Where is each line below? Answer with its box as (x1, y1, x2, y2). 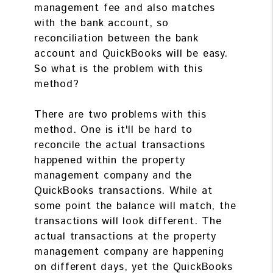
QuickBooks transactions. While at (34, 183, 213, 198)
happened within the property (34, 152, 185, 168)
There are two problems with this (34, 107, 207, 122)
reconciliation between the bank (34, 30, 199, 46)
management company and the (34, 168, 192, 183)
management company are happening (34, 244, 224, 259)
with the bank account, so (34, 15, 169, 30)
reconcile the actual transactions (34, 137, 205, 152)
